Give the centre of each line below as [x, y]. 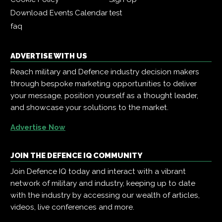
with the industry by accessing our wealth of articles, [105, 195]
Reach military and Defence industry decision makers [105, 72]
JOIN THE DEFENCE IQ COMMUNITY [76, 155]
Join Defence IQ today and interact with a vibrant [98, 171]
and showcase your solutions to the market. [89, 107]
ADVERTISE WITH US [49, 56]
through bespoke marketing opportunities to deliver [104, 83]
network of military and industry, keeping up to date [103, 183]
